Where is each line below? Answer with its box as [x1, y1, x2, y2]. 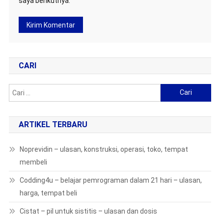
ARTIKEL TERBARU [18, 119, 87, 129]
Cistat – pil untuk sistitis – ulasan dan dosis [19, 207, 157, 215]
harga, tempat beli [19, 189, 77, 197]
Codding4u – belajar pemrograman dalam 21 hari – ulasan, [19, 176, 202, 184]
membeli [19, 158, 47, 166]
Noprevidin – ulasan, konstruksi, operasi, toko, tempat [19, 145, 188, 153]
